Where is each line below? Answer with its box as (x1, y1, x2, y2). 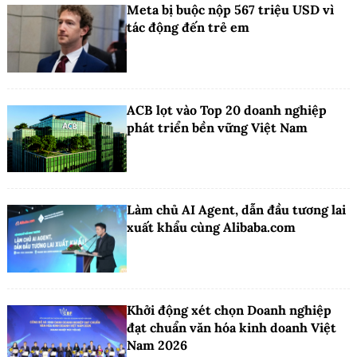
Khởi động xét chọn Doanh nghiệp (127, 301, 331, 318)
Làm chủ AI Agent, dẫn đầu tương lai (127, 202, 346, 218)
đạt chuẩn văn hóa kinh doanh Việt (127, 319, 336, 335)
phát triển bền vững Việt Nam (127, 119, 308, 135)
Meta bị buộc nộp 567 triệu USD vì (127, 2, 334, 18)
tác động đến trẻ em (127, 19, 249, 36)
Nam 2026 (127, 336, 187, 353)
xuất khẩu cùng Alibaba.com (127, 219, 296, 236)
